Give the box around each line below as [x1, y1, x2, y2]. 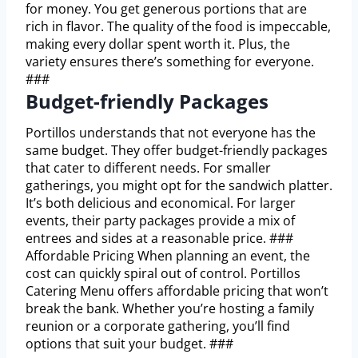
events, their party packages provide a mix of [26, 212, 295, 230]
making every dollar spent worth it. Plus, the [26, 35, 290, 54]
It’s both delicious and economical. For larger [26, 194, 296, 213]
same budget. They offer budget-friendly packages [26, 141, 328, 160]
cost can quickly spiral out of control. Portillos [26, 265, 300, 283]
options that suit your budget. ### [26, 335, 233, 353]
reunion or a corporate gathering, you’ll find [26, 317, 290, 336]
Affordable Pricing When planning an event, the [26, 247, 310, 265]
